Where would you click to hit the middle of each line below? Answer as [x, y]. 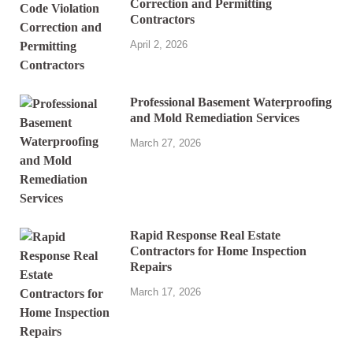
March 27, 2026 [165, 143]
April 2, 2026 [159, 45]
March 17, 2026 [165, 292]
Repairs [151, 266]
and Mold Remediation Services [215, 117]
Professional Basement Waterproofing [231, 102]
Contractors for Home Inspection [218, 251]
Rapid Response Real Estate [205, 235]
